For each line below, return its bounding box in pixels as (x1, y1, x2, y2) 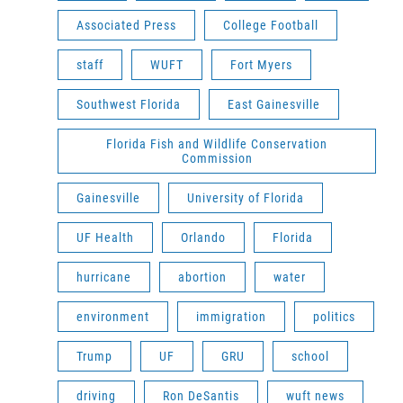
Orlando (181, 230, 226, 245)
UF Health (76, 230, 134, 245)
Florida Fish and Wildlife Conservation (106, 137, 327, 151)
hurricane (76, 270, 131, 284)
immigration (196, 309, 266, 324)
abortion (178, 270, 227, 284)
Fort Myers (230, 58, 292, 72)
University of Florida (187, 191, 304, 205)
